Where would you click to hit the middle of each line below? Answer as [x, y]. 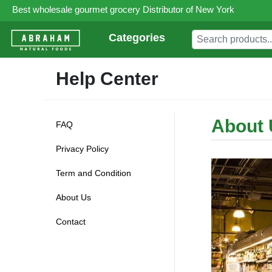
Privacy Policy [82, 149]
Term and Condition [93, 173]
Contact [71, 222]
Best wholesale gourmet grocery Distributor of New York [123, 9]
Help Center [107, 79]
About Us [73, 197]
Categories [137, 38]
